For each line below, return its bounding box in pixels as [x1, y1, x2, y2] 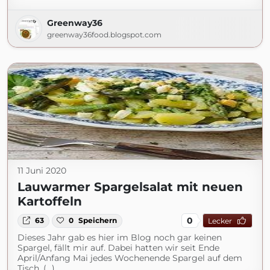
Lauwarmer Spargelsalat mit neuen [17, 180, 243, 195]
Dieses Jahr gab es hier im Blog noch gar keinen [17, 232, 222, 243]
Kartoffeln [17, 194, 82, 209]
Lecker [207, 216, 232, 225]
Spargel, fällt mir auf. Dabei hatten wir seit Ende [17, 242, 219, 254]
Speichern [78, 216, 118, 225]
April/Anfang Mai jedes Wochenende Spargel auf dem [17, 253, 242, 264]
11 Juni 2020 [17, 165, 66, 177]
